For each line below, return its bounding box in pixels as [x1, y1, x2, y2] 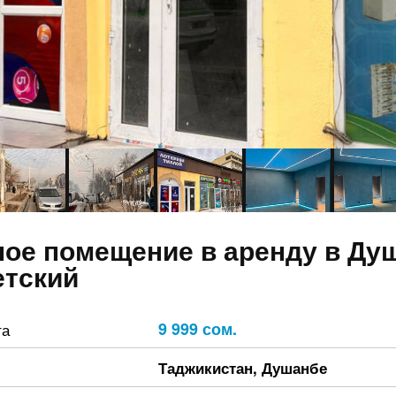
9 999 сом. [158, 317, 237, 340]
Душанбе [262, 357, 327, 378]
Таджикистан [158, 357, 253, 378]
